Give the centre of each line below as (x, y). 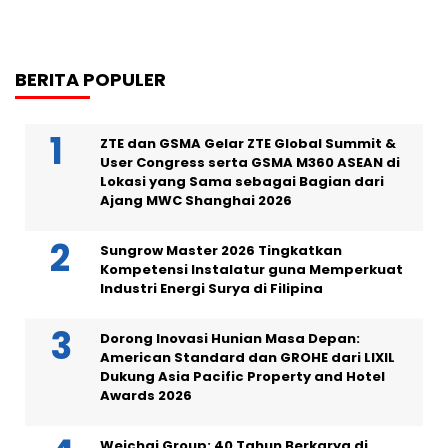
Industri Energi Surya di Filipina (211, 288)
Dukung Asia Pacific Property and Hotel (242, 376)
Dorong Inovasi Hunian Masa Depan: (230, 338)
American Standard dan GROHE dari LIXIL (247, 357)
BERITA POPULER (90, 79)
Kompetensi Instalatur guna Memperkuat (251, 269)
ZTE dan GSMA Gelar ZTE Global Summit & (248, 143)
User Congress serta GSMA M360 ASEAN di (250, 162)
